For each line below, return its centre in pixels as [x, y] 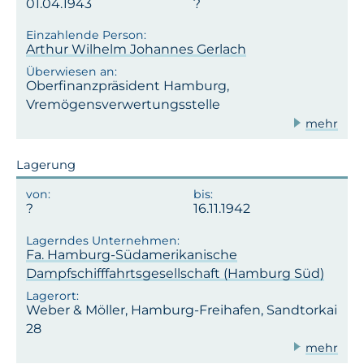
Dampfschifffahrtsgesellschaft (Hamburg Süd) [175, 273]
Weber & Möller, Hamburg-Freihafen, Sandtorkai [182, 310]
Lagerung [46, 165]
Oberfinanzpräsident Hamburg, [128, 85]
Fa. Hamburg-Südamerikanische [132, 254]
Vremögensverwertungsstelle [123, 104]
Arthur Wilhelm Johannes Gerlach [136, 50]
